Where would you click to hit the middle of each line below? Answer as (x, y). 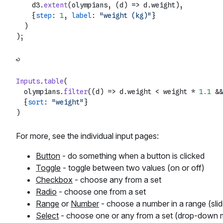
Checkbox (54, 180)
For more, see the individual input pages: (87, 136)
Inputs (28, 81)
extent (56, 5)
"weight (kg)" (125, 16)
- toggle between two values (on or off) (133, 168)
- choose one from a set (101, 192)
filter (76, 92)
